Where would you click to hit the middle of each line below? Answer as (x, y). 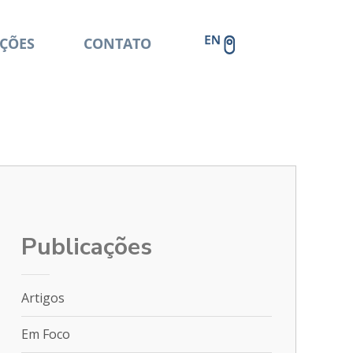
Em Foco (46, 334)
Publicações (87, 247)
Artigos (43, 298)
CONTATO (117, 43)
